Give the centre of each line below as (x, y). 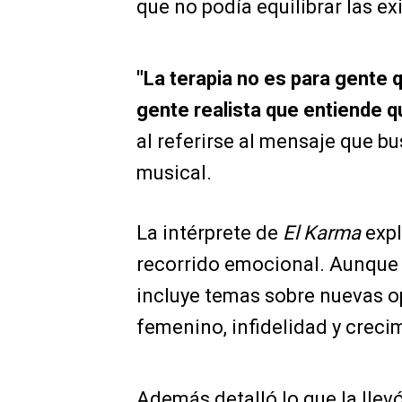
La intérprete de (210, 232)
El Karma (322, 232)
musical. (174, 172)
